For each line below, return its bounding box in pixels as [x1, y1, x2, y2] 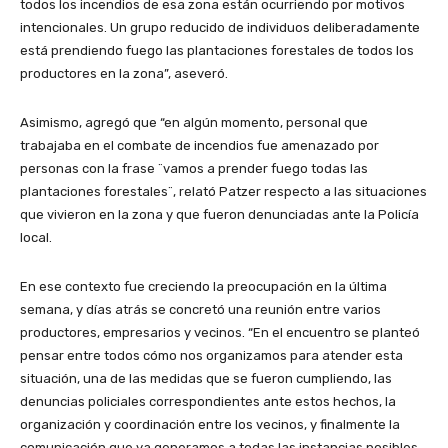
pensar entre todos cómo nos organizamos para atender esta [20, 348, 403, 364]
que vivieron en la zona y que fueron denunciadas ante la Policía [20, 207, 419, 223]
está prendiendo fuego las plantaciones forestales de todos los [20, 43, 414, 59]
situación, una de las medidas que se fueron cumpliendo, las [20, 371, 392, 387]
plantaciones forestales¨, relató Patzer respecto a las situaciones [20, 184, 427, 200]
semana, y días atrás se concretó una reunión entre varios [20, 302, 381, 318]
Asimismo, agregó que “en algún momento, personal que [20, 115, 368, 131]
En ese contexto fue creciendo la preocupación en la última [20, 279, 387, 295]
